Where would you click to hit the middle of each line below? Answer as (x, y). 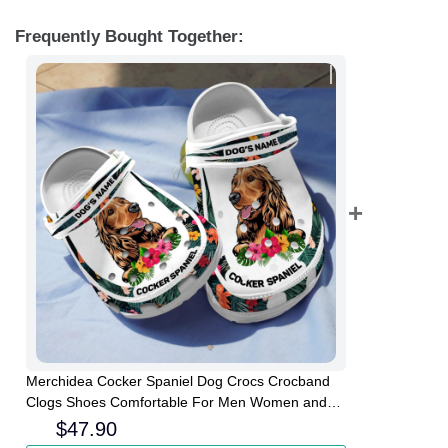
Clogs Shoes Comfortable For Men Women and (176, 402)
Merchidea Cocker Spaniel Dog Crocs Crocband (178, 381)
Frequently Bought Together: (129, 36)
